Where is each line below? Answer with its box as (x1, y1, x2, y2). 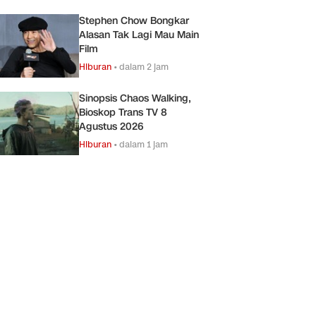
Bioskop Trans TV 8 (79, 105, 167, 119)
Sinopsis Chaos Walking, (79, 91, 191, 105)
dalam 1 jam (119, 138, 168, 150)
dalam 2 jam (119, 60, 169, 73)
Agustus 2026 (79, 119, 143, 133)
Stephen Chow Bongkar (79, 13, 189, 28)
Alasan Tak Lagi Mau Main (79, 28, 199, 42)
